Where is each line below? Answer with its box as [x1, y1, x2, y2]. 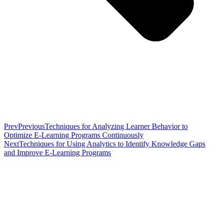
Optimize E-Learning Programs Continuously [4, 131, 144, 140]
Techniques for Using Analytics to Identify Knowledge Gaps [19, 140, 205, 148]
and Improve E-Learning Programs [4, 148, 111, 157]
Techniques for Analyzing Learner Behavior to [45, 122, 188, 131]
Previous [18, 122, 45, 131]
